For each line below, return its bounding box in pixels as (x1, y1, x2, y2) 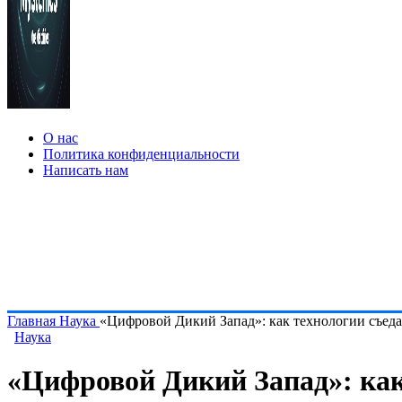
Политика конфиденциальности (43, 146, 240, 162)
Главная (7, 313, 59, 328)
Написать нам (43, 162, 128, 178)
